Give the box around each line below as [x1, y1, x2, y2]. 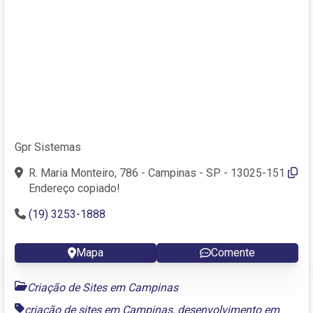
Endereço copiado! [29, 181, 120, 195]
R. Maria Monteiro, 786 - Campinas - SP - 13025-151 [29, 166, 285, 180]
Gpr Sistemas [15, 140, 81, 154]
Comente [211, 245, 255, 259]
